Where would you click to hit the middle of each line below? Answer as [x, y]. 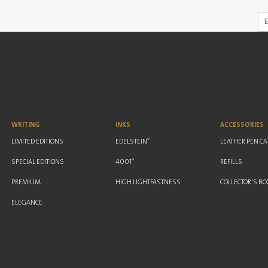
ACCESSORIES [242, 124]
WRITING [25, 124]
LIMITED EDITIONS [37, 141]
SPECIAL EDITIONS [37, 162]
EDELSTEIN [132, 141]
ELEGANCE [27, 202]
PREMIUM [26, 182]
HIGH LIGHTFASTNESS [148, 182]
